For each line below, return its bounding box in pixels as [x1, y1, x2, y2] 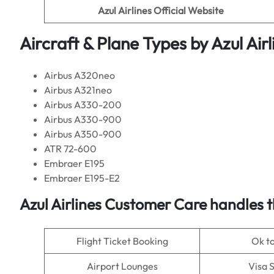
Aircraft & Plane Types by [20, 32, 211, 54]
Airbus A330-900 [44, 113, 122, 125]
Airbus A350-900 [44, 128, 122, 140]
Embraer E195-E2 [44, 172, 120, 184]
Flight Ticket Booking [76, 235, 168, 247]
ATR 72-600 [44, 143, 97, 155]
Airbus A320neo [44, 69, 115, 81]
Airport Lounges [86, 260, 158, 272]
